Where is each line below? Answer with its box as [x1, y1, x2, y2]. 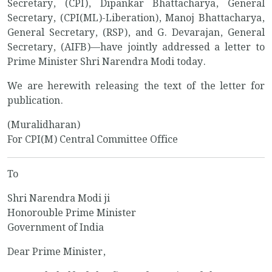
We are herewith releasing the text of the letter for [7, 79, 265, 95]
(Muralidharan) [7, 118, 80, 134]
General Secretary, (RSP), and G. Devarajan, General [7, 25, 265, 41]
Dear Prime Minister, [7, 245, 106, 260]
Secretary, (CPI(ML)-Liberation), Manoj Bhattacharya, [7, 11, 265, 27]
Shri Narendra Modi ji [7, 191, 110, 207]
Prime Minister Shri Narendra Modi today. [7, 55, 206, 70]
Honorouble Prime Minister [7, 206, 136, 222]
